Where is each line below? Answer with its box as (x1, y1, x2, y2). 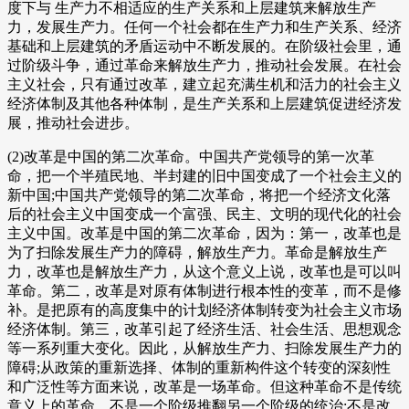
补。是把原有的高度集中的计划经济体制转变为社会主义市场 (7, 302, 402, 319)
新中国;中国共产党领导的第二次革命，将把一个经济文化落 (7, 187, 391, 204)
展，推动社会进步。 (7, 115, 139, 131)
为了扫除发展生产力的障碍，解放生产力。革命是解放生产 (7, 245, 387, 261)
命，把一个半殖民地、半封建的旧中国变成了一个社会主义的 (7, 168, 402, 184)
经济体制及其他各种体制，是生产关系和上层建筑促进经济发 (7, 96, 402, 112)
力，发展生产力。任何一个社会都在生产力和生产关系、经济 (7, 19, 402, 36)
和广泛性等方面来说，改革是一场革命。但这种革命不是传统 (7, 379, 402, 395)
